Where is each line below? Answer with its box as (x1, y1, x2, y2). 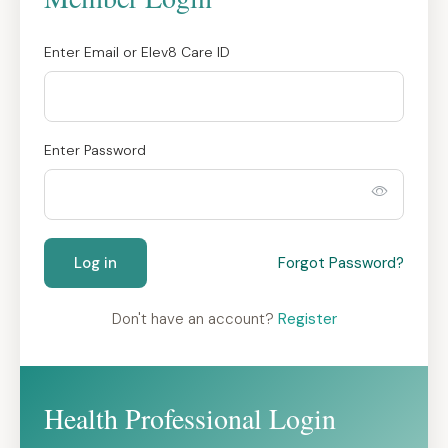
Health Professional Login (44, 399, 336, 437)
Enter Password (44, 141, 146, 159)
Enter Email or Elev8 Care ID (44, 43, 230, 61)
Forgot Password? (278, 253, 404, 273)
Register (277, 309, 337, 329)
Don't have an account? (111, 309, 278, 329)
